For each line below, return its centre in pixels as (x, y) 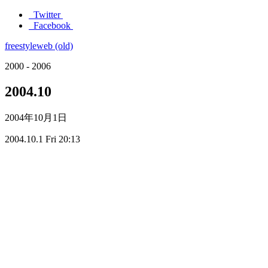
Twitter (47, 15)
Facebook (52, 25)
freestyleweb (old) (39, 46)
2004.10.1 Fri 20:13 (42, 139)
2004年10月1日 (36, 117)
